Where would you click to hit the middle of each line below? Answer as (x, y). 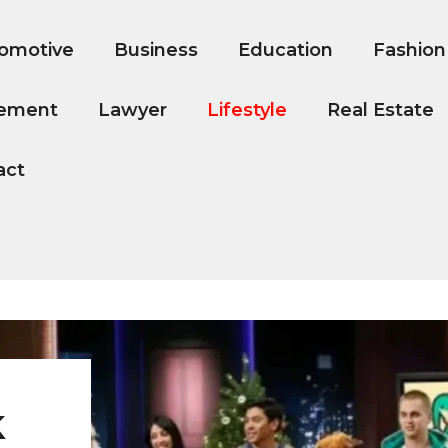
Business (155, 50)
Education (285, 50)
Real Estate (380, 110)
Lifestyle (246, 110)
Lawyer (132, 110)
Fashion (409, 50)
